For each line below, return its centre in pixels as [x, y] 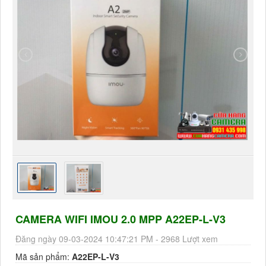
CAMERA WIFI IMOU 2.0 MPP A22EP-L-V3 [121, 219]
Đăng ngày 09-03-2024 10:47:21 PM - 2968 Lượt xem [117, 239]
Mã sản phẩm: [44, 257]
